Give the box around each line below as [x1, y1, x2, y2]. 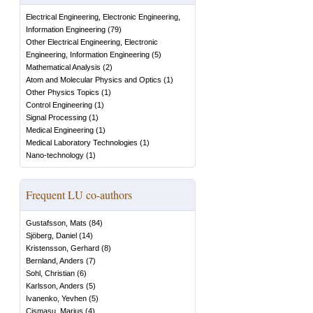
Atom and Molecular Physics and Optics [26, 75, 161, 84]
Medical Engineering [26, 126, 94, 134]
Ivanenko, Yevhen [26, 294, 87, 303]
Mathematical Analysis [26, 63, 101, 71]
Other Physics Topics [26, 88, 99, 96]
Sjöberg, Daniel [26, 231, 77, 240]
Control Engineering [26, 101, 92, 109]
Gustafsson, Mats [26, 219, 87, 227]
